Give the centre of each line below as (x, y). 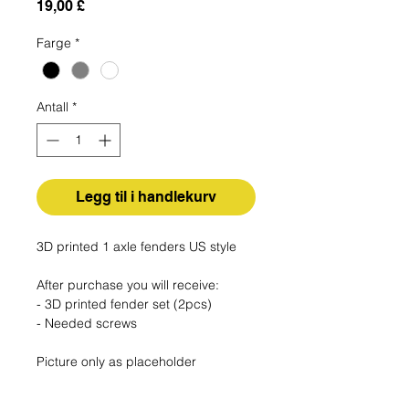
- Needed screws (87, 324)
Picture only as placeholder (116, 362)
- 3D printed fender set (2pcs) (124, 304)
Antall (52, 107)
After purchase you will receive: (130, 285)
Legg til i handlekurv (146, 197)
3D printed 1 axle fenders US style (136, 247)
